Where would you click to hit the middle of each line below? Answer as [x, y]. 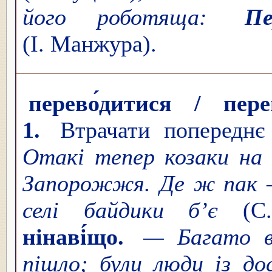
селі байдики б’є [133, 210]
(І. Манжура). [90, 44]
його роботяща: [131, 17]
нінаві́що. [73, 237]
